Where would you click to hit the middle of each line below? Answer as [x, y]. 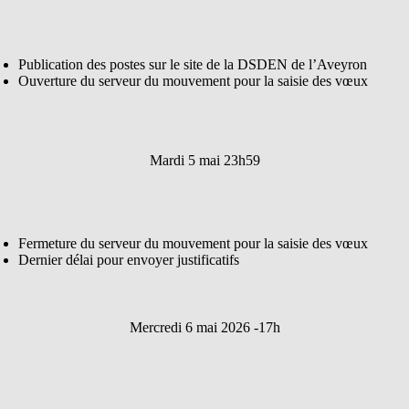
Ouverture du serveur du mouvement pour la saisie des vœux [193, 81]
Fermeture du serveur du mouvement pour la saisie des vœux [193, 244]
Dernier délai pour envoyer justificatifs [129, 260]
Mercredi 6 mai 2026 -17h [204, 328]
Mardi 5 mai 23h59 [204, 161]
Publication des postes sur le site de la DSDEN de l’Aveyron [193, 65]
